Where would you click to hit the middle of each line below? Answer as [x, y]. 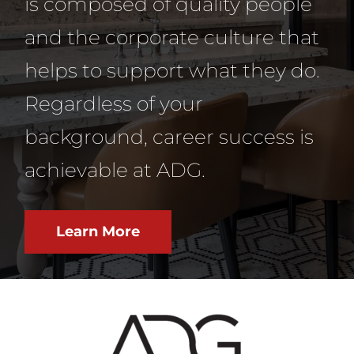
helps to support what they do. [173, 71]
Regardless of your [114, 104]
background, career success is [169, 137]
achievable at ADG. [115, 170]
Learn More [98, 232]
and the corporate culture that [172, 38]
